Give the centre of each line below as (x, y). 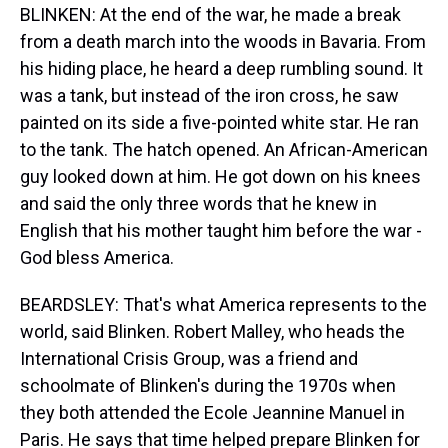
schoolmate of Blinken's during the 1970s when (208, 385)
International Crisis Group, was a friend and (189, 358)
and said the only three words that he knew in (198, 203)
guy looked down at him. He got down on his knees (220, 176)
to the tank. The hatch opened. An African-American (224, 149)
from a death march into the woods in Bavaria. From (223, 41)
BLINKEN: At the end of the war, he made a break (210, 14)
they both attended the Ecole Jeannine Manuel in (212, 412)
